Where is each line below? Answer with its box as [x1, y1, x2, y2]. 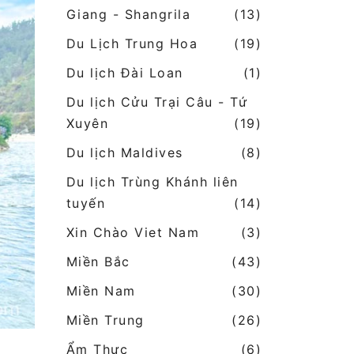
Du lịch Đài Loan [66, 65, 183, 81]
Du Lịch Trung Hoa [66, 36, 198, 52]
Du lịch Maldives [66, 145, 183, 161]
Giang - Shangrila [66, 6, 190, 23]
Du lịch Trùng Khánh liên [66, 174, 239, 190]
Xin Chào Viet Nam [66, 224, 199, 241]
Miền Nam [66, 283, 136, 299]
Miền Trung [66, 312, 145, 329]
